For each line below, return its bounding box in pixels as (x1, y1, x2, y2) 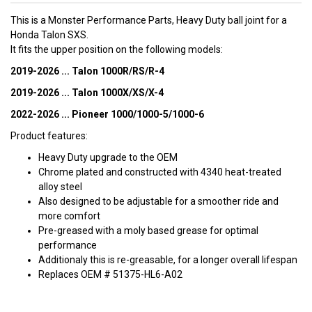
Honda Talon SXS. (10, 29, 88, 41)
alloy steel (38, 181, 82, 193)
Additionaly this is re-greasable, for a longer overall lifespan (38, 254, 297, 266)
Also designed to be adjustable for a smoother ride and (38, 196, 279, 208)
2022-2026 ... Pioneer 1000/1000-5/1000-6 (10, 109, 204, 120)
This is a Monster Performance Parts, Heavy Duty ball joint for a (10, 15, 287, 26)
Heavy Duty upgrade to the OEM (38, 152, 178, 164)
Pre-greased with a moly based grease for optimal (38, 225, 258, 237)
